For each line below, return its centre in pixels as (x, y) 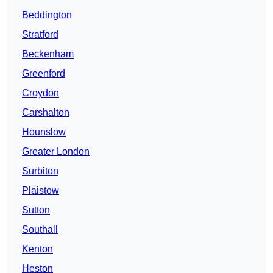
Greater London (56, 152)
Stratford (40, 35)
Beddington (47, 15)
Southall (40, 230)
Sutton (36, 210)
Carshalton (46, 113)
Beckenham (48, 54)
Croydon (41, 93)
